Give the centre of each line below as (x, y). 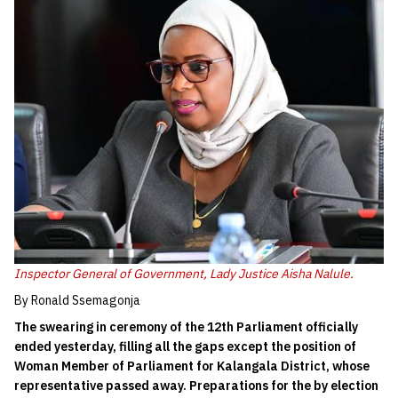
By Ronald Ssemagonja (77, 301)
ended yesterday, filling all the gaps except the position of (185, 347)
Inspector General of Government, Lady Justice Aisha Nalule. (184, 274)
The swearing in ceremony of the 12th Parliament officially (186, 327)
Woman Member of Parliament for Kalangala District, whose (192, 366)
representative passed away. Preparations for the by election (196, 386)
